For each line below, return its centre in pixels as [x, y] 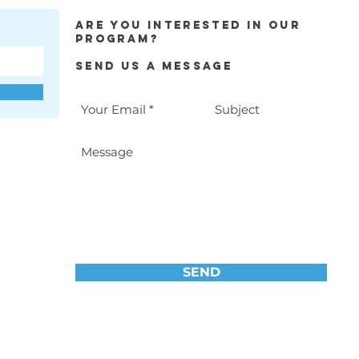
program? [117, 39]
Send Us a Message [154, 66]
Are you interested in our [188, 25]
